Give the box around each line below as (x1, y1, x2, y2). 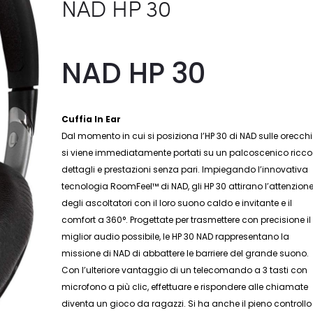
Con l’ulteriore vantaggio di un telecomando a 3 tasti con (61, 263, 308, 276)
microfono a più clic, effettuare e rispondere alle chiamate (61, 280, 309, 293)
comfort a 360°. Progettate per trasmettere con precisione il (61, 213, 312, 226)
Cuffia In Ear (61, 112, 122, 125)
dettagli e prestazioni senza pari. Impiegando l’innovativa (61, 163, 309, 175)
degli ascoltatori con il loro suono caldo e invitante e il (61, 196, 293, 209)
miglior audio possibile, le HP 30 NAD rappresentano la (61, 230, 290, 242)
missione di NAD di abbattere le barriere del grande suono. (61, 247, 310, 259)
